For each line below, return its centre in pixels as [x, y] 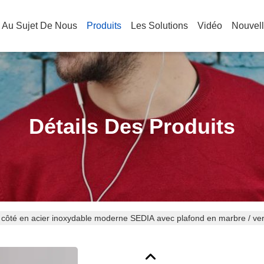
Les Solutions [159, 26]
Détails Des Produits [132, 126]
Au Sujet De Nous [39, 26]
